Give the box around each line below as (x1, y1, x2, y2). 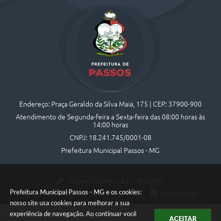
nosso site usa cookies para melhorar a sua (10, 199, 130, 207)
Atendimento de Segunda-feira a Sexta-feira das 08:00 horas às (15, 113, 205, 121)
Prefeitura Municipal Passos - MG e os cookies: (10, 188, 142, 196)
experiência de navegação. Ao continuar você (10, 210, 137, 218)
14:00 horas (92, 121, 128, 129)
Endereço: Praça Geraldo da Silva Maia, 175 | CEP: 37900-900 (19, 100, 202, 109)
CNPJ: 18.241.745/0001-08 (69, 134, 151, 142)
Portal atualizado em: (34, 189, 89, 196)
